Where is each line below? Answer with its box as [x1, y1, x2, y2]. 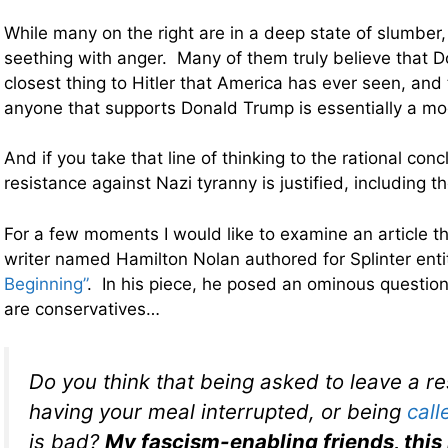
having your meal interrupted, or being [29, 399, 407, 425]
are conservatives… [4, 298, 160, 319]
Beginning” [4, 273, 87, 294]
